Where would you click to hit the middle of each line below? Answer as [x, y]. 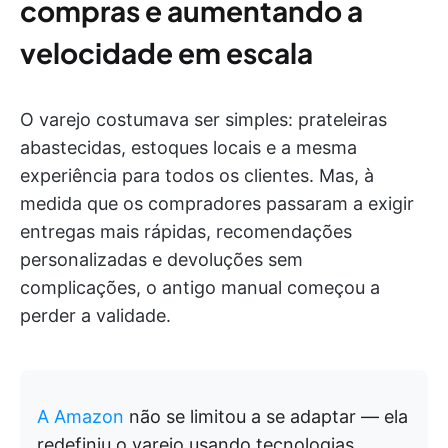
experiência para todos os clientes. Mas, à [197, 175]
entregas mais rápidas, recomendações [186, 231]
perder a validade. [95, 315]
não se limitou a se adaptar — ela [266, 416]
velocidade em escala [166, 52]
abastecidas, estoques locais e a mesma [188, 147]
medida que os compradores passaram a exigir [217, 203]
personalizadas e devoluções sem [161, 259]
